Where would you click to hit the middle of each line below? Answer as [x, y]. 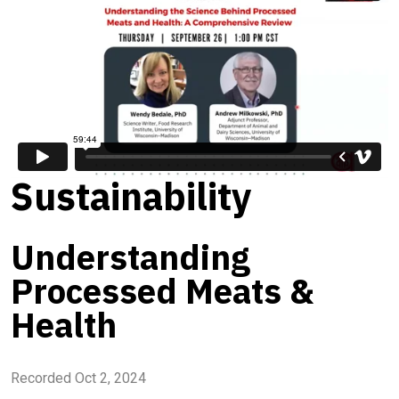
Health [64, 324]
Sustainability [131, 196]
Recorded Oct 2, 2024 [78, 378]
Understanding [130, 256]
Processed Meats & [162, 290]
